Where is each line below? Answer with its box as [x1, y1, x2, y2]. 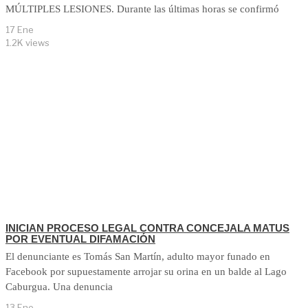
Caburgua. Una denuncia [5, 281, 113, 293]
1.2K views [5, 36, 49, 48]
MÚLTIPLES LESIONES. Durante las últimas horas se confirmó [5, 3, 279, 14]
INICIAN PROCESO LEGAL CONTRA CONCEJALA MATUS [5, 222, 289, 234]
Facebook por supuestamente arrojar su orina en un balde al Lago [5, 266, 287, 278]
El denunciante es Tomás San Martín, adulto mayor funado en [5, 251, 270, 263]
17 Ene [5, 23, 34, 35]
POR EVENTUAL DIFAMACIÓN [5, 233, 155, 245]
